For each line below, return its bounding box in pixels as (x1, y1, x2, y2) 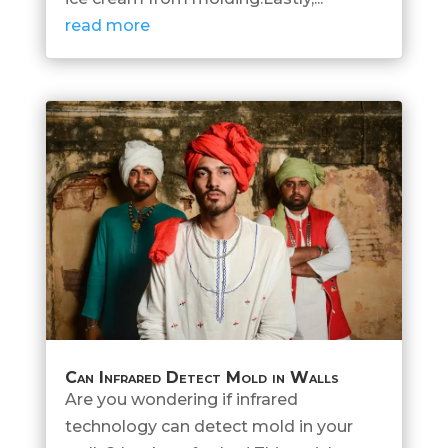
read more (64, 16, 150, 36)
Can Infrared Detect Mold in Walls (64, 367, 339, 387)
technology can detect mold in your (64, 416, 353, 436)
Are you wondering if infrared (64, 389, 298, 409)
